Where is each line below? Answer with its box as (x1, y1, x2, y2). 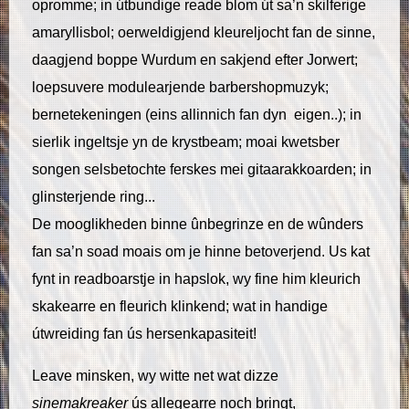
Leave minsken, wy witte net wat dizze (32, 367, 278, 383)
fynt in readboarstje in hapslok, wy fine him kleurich (32, 270, 361, 287)
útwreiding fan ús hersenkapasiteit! (32, 325, 257, 341)
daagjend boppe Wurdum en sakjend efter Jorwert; (32, 51, 358, 68)
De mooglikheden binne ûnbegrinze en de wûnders (32, 215, 363, 232)
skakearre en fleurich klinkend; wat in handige (32, 298, 328, 314)
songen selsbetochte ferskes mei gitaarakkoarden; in (32, 161, 372, 177)
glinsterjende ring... (32, 188, 155, 204)
